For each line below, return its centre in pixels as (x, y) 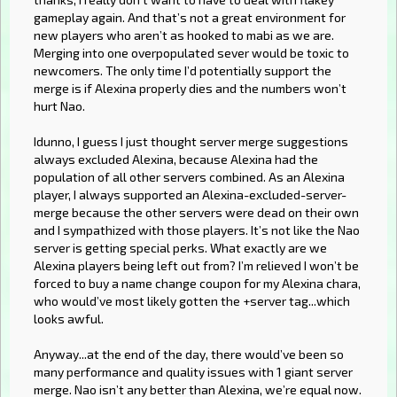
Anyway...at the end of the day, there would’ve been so (189, 354)
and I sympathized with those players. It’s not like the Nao (197, 230)
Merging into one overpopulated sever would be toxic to (191, 52)
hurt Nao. (59, 105)
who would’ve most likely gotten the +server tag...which (192, 300)
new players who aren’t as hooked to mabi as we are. (184, 35)
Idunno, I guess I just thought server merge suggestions (191, 141)
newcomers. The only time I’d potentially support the (183, 70)
